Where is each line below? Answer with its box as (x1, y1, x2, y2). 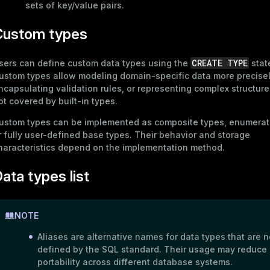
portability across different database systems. (37, 257, 233, 268)
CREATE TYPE (192, 57, 248, 69)
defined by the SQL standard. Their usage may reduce (37, 244, 267, 255)
